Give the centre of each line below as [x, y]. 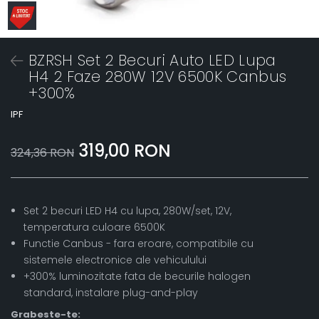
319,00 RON [125, 151]
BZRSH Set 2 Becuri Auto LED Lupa [152, 60]
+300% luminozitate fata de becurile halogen [137, 276]
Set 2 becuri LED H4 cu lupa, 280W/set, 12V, [127, 211]
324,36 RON [42, 153]
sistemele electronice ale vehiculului [115, 260]
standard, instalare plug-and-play [111, 293]
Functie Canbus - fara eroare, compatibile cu [138, 244]
